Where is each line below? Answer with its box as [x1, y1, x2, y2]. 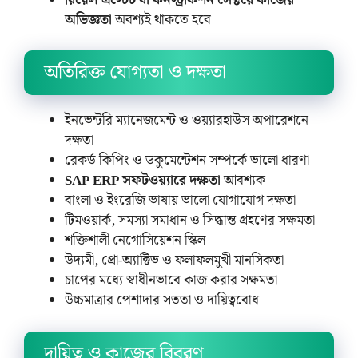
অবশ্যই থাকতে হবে [112, 8, 211, 31]
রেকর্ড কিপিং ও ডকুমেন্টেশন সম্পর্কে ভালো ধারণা [65, 149, 309, 172]
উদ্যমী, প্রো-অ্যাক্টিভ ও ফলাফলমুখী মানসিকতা [65, 249, 284, 272]
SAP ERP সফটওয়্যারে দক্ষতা [65, 169, 221, 192]
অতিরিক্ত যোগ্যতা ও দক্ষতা [44, 58, 226, 88]
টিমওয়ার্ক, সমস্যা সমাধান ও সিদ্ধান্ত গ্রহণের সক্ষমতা [65, 209, 315, 232]
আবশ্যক [221, 169, 265, 192]
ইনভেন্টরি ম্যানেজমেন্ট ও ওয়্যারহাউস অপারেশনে [65, 109, 308, 132]
